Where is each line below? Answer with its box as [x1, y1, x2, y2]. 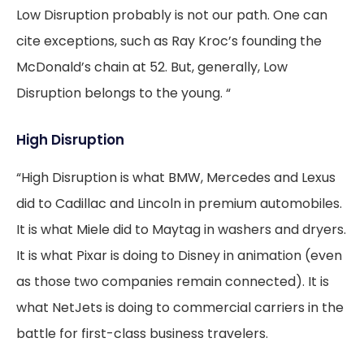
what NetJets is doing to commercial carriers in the [16, 298, 344, 317]
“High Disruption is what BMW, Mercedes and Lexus [16, 168, 336, 187]
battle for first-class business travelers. [16, 324, 268, 343]
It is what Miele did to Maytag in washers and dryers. [16, 220, 346, 239]
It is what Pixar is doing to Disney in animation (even [16, 246, 342, 265]
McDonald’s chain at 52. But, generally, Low [16, 58, 288, 76]
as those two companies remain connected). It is [16, 272, 329, 291]
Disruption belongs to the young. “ [16, 84, 231, 102]
